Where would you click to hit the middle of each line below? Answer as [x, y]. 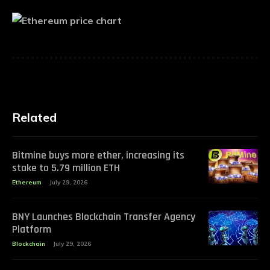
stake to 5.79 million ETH [66, 168]
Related [34, 118]
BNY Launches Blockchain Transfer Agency [104, 217]
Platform [32, 230]
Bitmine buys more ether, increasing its [98, 155]
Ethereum [27, 183]
